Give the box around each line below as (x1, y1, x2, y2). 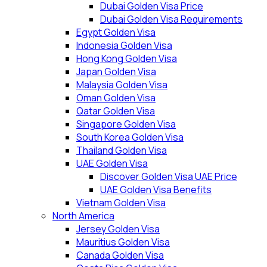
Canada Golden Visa (76, 249, 164, 262)
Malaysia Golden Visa (76, 78, 167, 91)
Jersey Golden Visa (76, 222, 160, 235)
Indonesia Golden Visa (76, 39, 172, 52)
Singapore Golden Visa (76, 117, 176, 131)
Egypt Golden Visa (76, 26, 156, 39)
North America (52, 209, 114, 222)
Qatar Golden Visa (76, 104, 155, 117)
